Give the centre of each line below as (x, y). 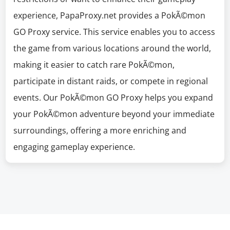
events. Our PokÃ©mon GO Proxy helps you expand (113, 98)
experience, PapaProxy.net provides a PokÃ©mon (110, 15)
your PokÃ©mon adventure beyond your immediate (114, 114)
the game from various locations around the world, (112, 48)
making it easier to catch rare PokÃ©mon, (94, 65)
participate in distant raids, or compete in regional (111, 81)
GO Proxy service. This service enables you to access (114, 32)
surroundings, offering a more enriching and (100, 130)
